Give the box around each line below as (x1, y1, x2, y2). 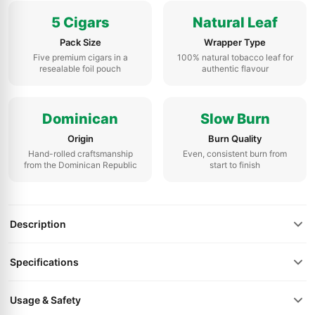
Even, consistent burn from (183, 148, 287, 159)
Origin (67, 133, 94, 144)
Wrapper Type (204, 37, 266, 48)
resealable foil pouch (39, 63, 121, 74)
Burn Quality (208, 133, 262, 144)
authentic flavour (201, 63, 269, 74)
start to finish (210, 160, 260, 170)
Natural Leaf (192, 14, 278, 31)
